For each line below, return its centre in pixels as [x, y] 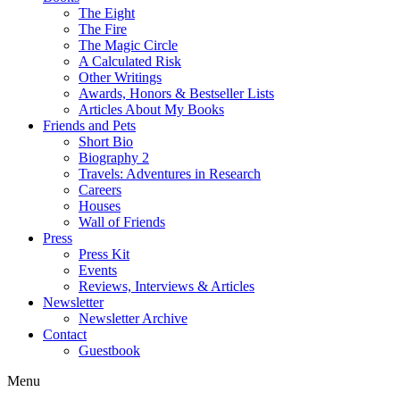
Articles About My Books [151, 110]
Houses [100, 206]
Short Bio [106, 142]
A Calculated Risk [130, 62]
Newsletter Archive [133, 319]
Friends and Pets [89, 126]
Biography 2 [114, 158]
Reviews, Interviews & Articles [167, 287]
